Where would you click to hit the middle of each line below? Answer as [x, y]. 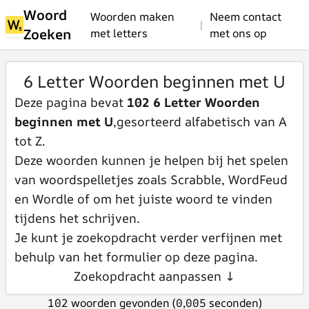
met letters [119, 33]
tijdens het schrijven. [77, 218]
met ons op [238, 33]
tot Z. [30, 141]
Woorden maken [133, 17]
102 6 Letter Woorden [193, 102]
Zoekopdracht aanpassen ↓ [154, 276]
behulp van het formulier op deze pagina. [136, 257]
